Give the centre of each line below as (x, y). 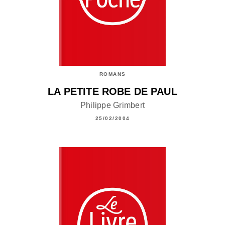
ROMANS (113, 74)
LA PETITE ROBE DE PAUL (113, 92)
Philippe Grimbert (113, 105)
